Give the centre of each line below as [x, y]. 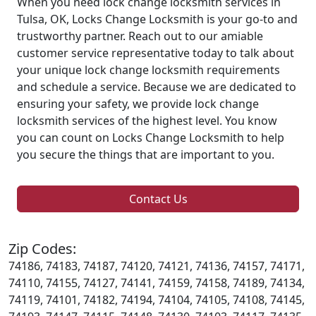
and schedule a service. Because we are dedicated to [157, 86]
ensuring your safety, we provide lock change [138, 103]
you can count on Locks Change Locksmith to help [151, 137]
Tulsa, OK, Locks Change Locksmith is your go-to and [157, 19]
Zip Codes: [42, 248]
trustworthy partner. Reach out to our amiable [140, 36]
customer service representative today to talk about [156, 53]
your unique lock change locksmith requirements [148, 69]
